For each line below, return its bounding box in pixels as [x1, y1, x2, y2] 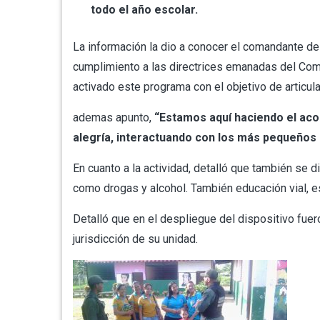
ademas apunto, [73, 110, 154, 124]
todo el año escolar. [90, 2, 198, 16]
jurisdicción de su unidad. [73, 231, 198, 246]
